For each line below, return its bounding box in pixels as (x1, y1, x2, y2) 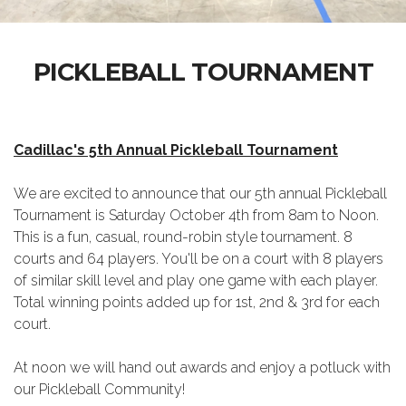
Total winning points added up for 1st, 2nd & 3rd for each (14, 294, 380, 311)
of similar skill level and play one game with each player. (14, 272, 378, 289)
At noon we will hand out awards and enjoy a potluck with (14, 359, 391, 376)
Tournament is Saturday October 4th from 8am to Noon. (14, 207, 379, 224)
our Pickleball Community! (14, 381, 185, 398)
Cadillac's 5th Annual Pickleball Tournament (14, 141, 338, 159)
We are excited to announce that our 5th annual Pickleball (14, 185, 387, 202)
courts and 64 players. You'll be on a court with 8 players (14, 250, 383, 267)
